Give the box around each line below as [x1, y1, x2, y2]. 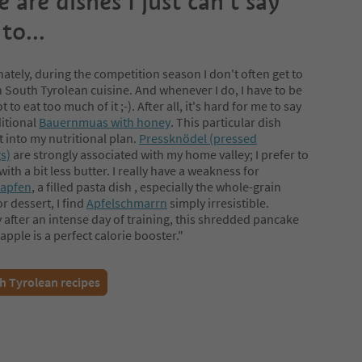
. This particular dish [170, 114, 281, 131]
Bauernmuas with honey [39, 114, 170, 131]
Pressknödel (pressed [139, 130, 257, 147]
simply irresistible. [167, 195, 269, 212]
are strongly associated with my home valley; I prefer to [11, 146, 309, 163]
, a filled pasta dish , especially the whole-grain [32, 179, 281, 196]
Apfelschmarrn [86, 195, 167, 212]
